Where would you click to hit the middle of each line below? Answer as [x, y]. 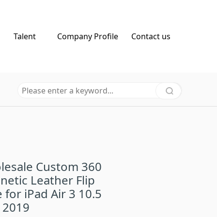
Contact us [151, 36]
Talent [25, 36]
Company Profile [88, 36]
